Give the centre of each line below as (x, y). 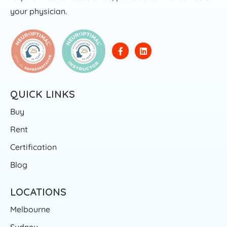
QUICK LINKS (43, 94)
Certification (33, 147)
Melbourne (30, 209)
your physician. (39, 11)
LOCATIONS (38, 192)
